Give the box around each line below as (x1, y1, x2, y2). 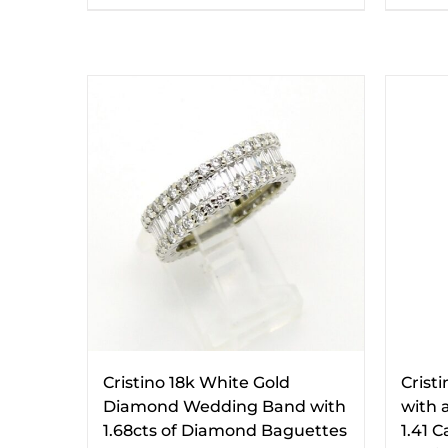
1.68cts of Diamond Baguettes (103, 421, 347, 440)
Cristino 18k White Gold (103, 373, 290, 392)
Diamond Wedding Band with (103, 397, 346, 416)
